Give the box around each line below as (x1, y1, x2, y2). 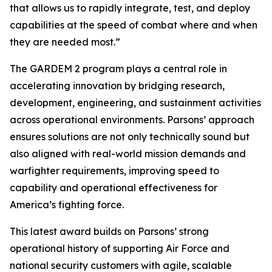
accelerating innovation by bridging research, (10, 80, 225, 92)
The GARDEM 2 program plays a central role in (10, 63, 227, 75)
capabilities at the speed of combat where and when (10, 19, 257, 31)
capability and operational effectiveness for (10, 182, 217, 194)
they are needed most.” (10, 36, 120, 48)
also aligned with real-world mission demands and (10, 148, 246, 160)
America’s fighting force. (10, 199, 124, 211)
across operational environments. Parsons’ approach (10, 114, 254, 126)
